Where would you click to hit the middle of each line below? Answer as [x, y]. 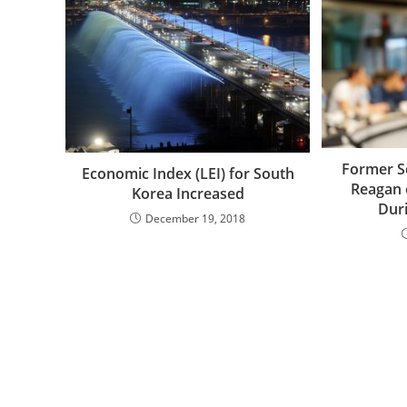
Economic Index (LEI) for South [188, 173]
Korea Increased [188, 193]
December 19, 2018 [196, 218]
